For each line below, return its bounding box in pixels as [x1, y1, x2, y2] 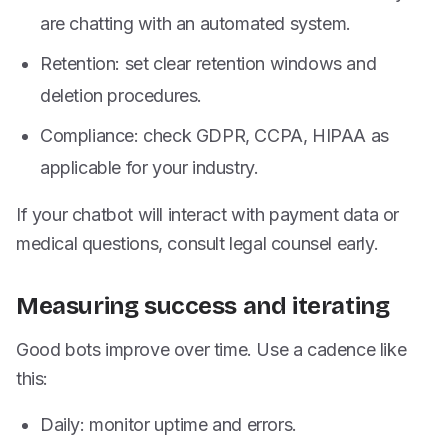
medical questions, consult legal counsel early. [16, 233, 379, 254]
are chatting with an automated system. [40, 13, 351, 34]
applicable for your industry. [40, 157, 259, 178]
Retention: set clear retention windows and [40, 53, 377, 74]
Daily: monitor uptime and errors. [40, 414, 297, 435]
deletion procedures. [40, 85, 203, 106]
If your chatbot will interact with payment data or [16, 204, 400, 225]
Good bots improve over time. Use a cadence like [16, 339, 407, 360]
